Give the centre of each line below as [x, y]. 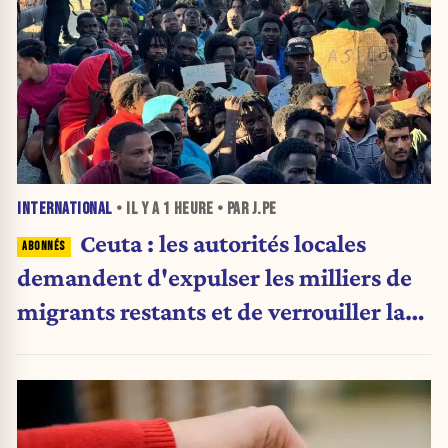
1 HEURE [187, 209]
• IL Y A [137, 209]
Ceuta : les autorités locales [222, 243]
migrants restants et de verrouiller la [211, 311]
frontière [64, 345]
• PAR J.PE [245, 209]
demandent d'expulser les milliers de [214, 277]
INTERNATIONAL [65, 209]
